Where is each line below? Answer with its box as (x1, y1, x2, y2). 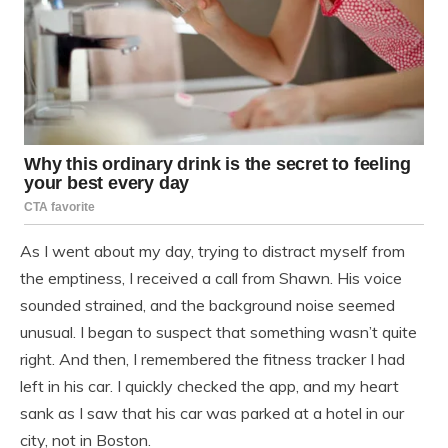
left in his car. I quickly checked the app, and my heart (20, 375, 399, 396)
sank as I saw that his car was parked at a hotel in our (20, 402, 404, 423)
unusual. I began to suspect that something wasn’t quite (20, 321, 417, 342)
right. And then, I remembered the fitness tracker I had (20, 348, 405, 369)
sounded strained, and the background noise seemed (20, 294, 395, 315)
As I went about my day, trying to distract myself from (20, 240, 405, 261)
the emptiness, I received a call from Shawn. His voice (20, 267, 402, 288)
